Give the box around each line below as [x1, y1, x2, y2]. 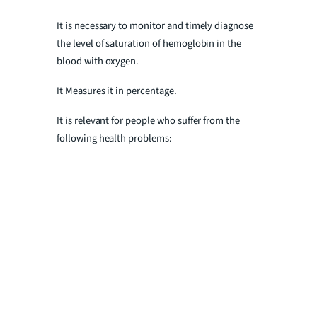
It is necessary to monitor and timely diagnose [57, 18, 253, 34]
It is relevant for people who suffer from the [57, 113, 241, 128]
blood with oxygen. [57, 54, 139, 69]
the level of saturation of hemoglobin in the [57, 36, 242, 52]
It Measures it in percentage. [57, 83, 177, 98]
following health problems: [57, 130, 172, 146]
